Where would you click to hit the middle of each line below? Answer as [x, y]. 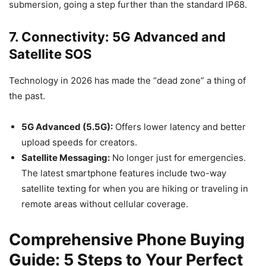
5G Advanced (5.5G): [67, 127]
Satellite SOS [50, 54]
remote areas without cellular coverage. [105, 204]
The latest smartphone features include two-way [124, 173]
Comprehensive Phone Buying [127, 240]
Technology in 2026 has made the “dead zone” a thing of [127, 80]
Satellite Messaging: [66, 158]
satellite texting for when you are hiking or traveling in [135, 189]
